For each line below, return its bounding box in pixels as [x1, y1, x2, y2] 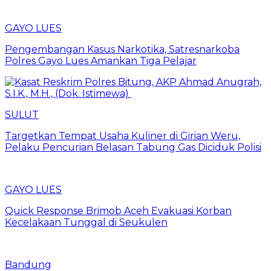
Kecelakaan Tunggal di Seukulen [5, 216, 168, 228]
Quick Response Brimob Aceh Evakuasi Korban [5, 204, 232, 217]
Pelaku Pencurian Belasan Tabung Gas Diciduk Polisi [5, 141, 261, 153]
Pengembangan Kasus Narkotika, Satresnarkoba [5, 43, 240, 55]
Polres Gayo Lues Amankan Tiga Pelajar [5, 54, 197, 67]
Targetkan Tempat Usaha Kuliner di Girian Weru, [5, 129, 240, 142]
